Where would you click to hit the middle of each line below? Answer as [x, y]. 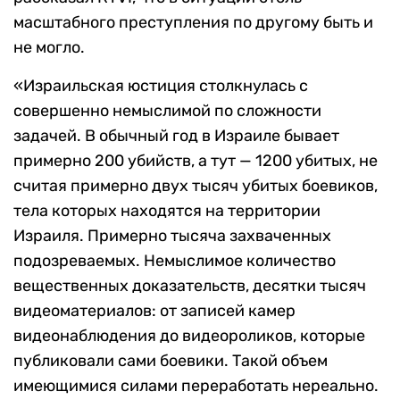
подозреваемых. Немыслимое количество [175, 261]
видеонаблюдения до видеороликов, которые [189, 336]
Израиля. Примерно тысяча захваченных [172, 236]
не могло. [49, 48]
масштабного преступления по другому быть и [193, 23]
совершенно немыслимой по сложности [167, 111]
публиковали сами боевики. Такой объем [171, 361]
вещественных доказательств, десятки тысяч [190, 286]
